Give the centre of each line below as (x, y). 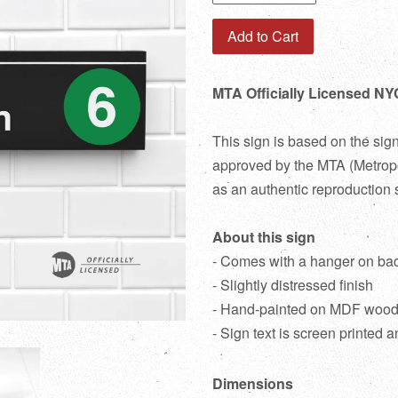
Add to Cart (263, 36)
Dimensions (253, 383)
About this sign (264, 237)
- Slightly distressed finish (293, 285)
